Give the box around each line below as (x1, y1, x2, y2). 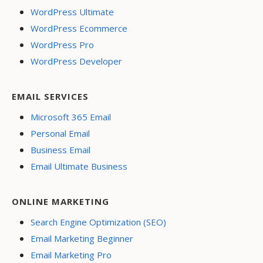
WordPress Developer (31, 55, 122, 68)
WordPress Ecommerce (31, 22, 127, 35)
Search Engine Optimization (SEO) (31, 216, 166, 228)
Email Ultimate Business (31, 160, 127, 173)
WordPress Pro (31, 39, 94, 51)
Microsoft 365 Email (31, 111, 111, 123)
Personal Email (31, 127, 90, 140)
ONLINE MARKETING (12, 195, 109, 208)
